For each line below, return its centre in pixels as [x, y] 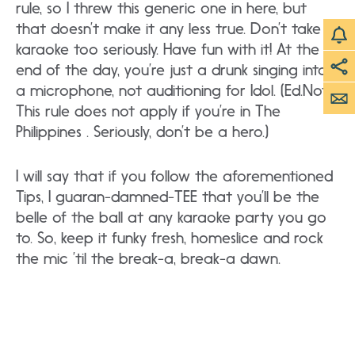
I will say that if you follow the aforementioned [174, 176]
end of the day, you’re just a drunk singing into [172, 70]
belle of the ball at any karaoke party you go [171, 218]
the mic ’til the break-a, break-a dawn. [148, 259]
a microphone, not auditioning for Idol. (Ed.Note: [177, 91]
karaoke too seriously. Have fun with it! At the [168, 50]
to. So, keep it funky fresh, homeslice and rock [170, 238]
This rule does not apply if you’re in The [148, 111]
